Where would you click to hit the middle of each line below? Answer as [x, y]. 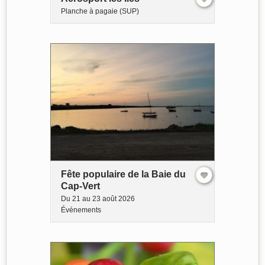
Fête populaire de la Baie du [123, 174]
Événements [81, 210]
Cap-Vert [80, 186]
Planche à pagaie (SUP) [100, 11]
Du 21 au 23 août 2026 [98, 199]
